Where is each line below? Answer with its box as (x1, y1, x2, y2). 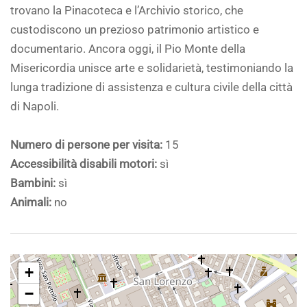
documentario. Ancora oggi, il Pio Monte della (10, 42, 245, 56)
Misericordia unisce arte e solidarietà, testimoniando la (10, 62, 293, 75)
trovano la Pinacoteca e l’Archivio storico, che (10, 4, 243, 18)
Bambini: (10, 177, 56, 191)
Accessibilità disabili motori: (10, 158, 157, 171)
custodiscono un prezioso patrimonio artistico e (10, 23, 259, 37)
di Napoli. (10, 100, 59, 114)
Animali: (10, 196, 51, 210)
